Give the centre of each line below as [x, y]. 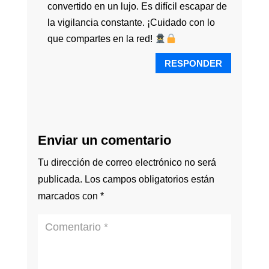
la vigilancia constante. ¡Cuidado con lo [131, 23]
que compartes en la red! [101, 39]
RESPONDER [194, 63]
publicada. [60, 180]
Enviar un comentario [104, 141]
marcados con [69, 196]
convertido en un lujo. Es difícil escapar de [137, 7]
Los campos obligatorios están [149, 180]
